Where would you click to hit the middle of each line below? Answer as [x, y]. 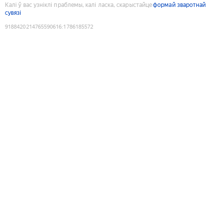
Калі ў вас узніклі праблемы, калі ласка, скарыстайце [79, 5]
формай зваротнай [180, 5]
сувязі [13, 13]
